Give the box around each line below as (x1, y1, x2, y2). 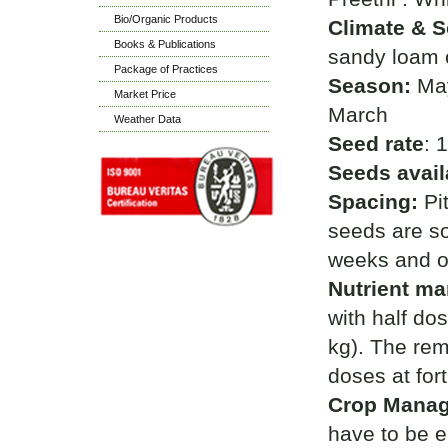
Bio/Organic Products (114, 13, 218, 25)
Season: (327, 74, 411, 97)
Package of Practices (114, 63, 218, 75)
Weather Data (114, 113, 181, 125)
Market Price (114, 88, 176, 100)
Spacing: (327, 190, 424, 213)
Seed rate (327, 132, 424, 155)
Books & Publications (114, 38, 216, 50)
